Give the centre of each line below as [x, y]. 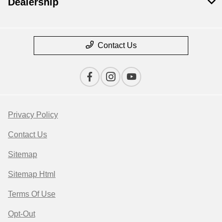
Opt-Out [22, 214]
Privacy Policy [33, 115]
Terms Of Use [32, 194]
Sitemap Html [32, 174]
